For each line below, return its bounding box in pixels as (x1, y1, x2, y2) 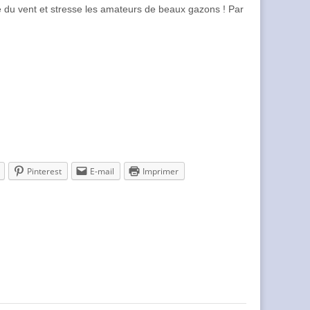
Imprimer (143, 165, 179, 178)
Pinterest (27, 165, 62, 178)
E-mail (90, 165, 114, 178)
